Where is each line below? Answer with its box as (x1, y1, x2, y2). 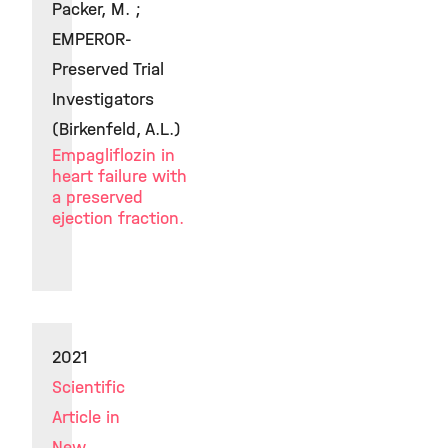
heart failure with (52, 166, 187, 187)
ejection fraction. (52, 208, 184, 229)
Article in (52, 407, 120, 428)
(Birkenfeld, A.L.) (52, 119, 181, 140)
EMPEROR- (52, 29, 132, 50)
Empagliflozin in (52, 145, 175, 166)
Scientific (52, 377, 125, 398)
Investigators (52, 89, 154, 110)
